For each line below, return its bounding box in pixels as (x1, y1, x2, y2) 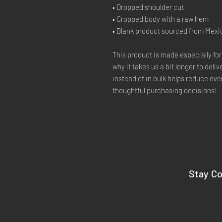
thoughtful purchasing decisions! (112, 86, 217, 95)
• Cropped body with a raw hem (112, 14, 209, 23)
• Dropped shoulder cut (112, 2, 184, 11)
